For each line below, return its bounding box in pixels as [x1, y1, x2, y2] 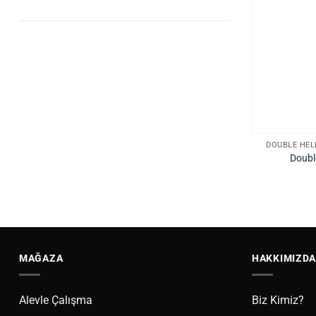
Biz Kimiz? [252, 293, 304, 308]
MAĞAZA [19, 252, 63, 264]
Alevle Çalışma [19, 293, 92, 308]
